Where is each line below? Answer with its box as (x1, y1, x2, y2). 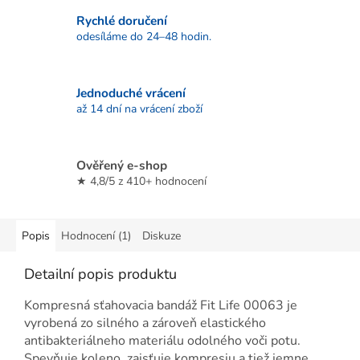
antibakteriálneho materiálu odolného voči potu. (24, 332, 301, 350)
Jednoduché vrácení (76, 84, 186, 101)
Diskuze (142, 228, 181, 244)
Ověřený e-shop (76, 156, 167, 174)
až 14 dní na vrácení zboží (76, 100, 202, 117)
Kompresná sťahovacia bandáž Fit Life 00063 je (24, 297, 297, 315)
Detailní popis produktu (24, 264, 177, 284)
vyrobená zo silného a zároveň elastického (24, 314, 266, 333)
